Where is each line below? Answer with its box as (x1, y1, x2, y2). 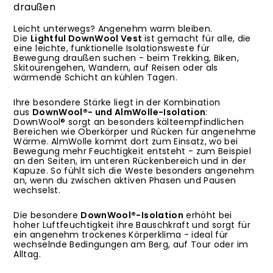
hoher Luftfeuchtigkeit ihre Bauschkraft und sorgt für (13, 219, 250, 232)
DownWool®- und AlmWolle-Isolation (32, 106, 206, 119)
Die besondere (13, 209, 81, 222)
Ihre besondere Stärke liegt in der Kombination (13, 96, 221, 109)
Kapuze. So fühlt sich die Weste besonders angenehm (13, 165, 254, 177)
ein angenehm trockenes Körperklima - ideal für (13, 229, 229, 241)
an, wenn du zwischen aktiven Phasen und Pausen (13, 174, 236, 187)
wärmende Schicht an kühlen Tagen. (13, 71, 177, 84)
